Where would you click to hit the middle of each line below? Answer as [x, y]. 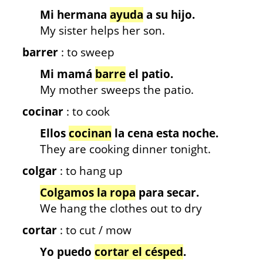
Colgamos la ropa [88, 193]
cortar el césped [139, 252]
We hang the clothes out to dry [121, 208]
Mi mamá [68, 74]
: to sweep [86, 52]
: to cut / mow [94, 230]
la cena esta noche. [165, 133]
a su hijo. [169, 15]
